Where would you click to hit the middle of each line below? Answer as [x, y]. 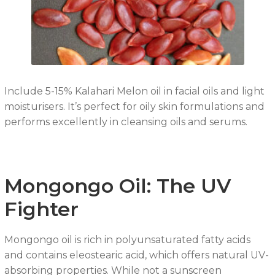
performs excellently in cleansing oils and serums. [126, 122]
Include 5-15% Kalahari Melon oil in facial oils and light [134, 91]
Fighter [41, 209]
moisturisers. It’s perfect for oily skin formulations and [134, 107]
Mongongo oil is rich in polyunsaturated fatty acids [127, 239]
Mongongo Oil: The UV [117, 186]
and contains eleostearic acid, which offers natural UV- [136, 255]
